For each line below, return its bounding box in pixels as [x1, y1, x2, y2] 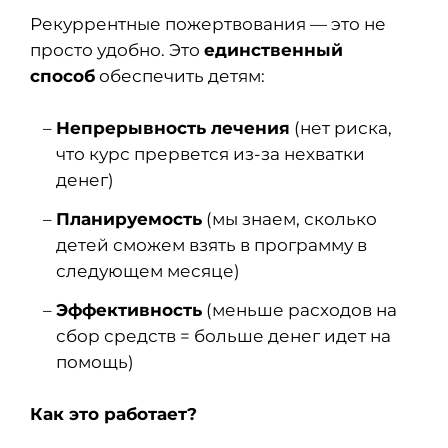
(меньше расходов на [201, 300, 397, 320]
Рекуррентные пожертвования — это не [30, 14, 386, 34]
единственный [204, 40, 343, 60]
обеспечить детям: [95, 66, 265, 86]
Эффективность [55, 300, 202, 320]
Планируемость [55, 209, 202, 229]
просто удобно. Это [30, 40, 204, 60]
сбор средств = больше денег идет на [55, 326, 391, 346]
